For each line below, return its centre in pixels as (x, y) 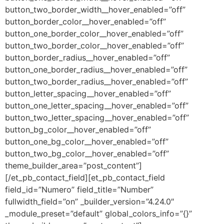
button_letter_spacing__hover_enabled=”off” (88, 93)
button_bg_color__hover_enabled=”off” (78, 129)
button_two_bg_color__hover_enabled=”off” (87, 153)
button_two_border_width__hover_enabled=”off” (95, 9)
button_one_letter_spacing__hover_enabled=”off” (97, 105)
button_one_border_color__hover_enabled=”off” (94, 33)
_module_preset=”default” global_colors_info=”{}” (98, 213)
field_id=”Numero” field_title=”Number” (79, 189)
